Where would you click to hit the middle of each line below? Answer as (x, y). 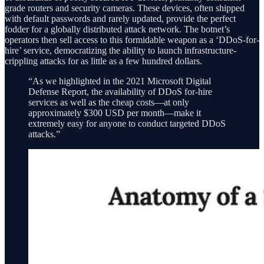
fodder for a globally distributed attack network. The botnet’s (117, 29)
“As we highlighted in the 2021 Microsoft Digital (120, 81)
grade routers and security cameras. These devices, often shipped (125, 8)
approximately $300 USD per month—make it (115, 113)
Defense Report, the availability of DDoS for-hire (120, 91)
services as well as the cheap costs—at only (109, 102)
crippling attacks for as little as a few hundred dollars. (103, 61)
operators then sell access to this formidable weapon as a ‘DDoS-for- (132, 39)
